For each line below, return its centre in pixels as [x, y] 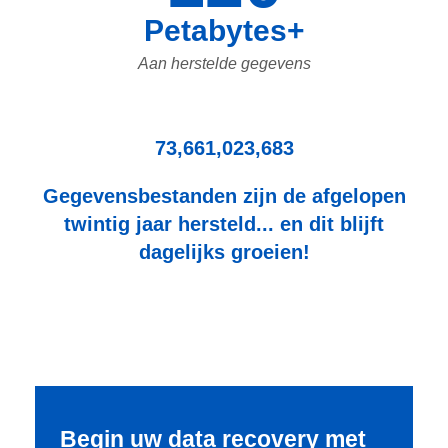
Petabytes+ [224, 30]
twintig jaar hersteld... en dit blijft [224, 223]
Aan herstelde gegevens [224, 63]
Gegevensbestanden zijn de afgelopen [224, 195]
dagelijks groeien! [224, 251]
